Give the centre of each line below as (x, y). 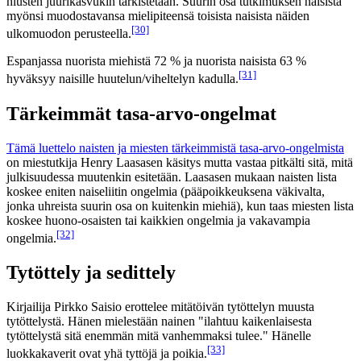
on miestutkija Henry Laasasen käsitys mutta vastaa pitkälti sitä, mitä (180, 162)
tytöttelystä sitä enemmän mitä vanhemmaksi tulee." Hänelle (159, 335)
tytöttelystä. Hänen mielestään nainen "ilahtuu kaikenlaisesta (159, 321)
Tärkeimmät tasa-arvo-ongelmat (141, 113)
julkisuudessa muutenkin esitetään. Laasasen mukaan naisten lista (172, 176)
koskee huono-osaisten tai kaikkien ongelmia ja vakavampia (158, 220)
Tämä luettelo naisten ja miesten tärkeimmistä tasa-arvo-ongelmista (175, 147)
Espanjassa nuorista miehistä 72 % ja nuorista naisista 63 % (156, 61)
